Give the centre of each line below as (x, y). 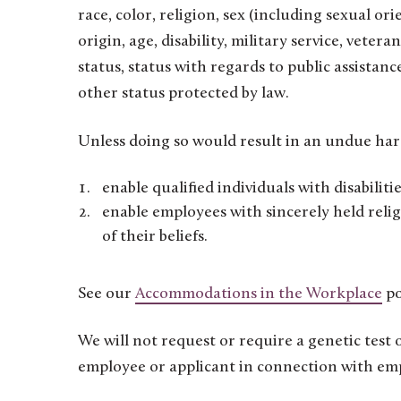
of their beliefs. (155, 236)
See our (107, 294)
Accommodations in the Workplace (259, 294)
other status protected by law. (183, 94)
